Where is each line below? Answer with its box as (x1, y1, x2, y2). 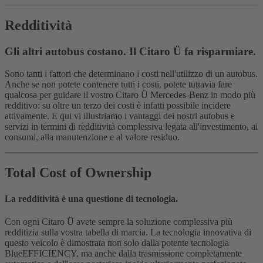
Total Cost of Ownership (5, 165, 151, 181)
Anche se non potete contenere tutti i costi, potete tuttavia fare (5, 79, 232, 90)
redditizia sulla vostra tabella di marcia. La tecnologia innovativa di (5, 227, 251, 237)
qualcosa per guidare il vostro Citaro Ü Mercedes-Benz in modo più (5, 90, 255, 100)
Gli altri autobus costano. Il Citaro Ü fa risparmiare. (5, 45, 256, 58)
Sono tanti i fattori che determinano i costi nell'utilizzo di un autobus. (5, 69, 258, 79)
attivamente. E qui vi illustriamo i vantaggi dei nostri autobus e (5, 111, 235, 122)
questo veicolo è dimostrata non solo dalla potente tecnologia (5, 237, 229, 248)
